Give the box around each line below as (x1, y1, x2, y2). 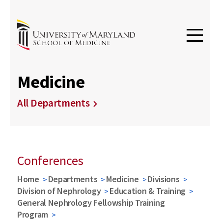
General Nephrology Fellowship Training (17, 197, 165, 208)
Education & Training (110, 185, 186, 196)
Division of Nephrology (17, 185, 101, 196)
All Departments (17, 96, 90, 110)
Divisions (147, 173, 180, 185)
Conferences (17, 152, 83, 168)
